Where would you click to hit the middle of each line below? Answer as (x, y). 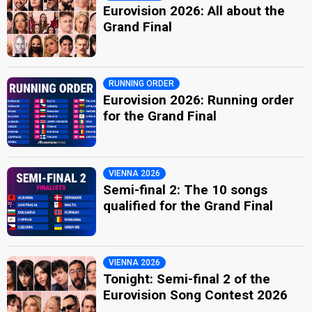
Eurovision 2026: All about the (194, 10)
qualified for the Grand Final (188, 205)
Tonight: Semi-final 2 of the (187, 279)
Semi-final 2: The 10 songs (186, 189)
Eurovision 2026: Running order (199, 100)
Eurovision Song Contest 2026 (196, 295)
